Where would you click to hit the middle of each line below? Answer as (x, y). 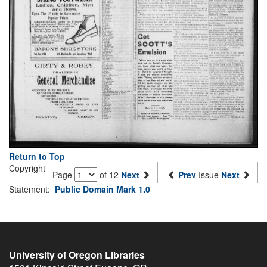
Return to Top (37, 156)
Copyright (27, 168)
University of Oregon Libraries (77, 255)
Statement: (32, 189)
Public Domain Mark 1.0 (103, 189)
